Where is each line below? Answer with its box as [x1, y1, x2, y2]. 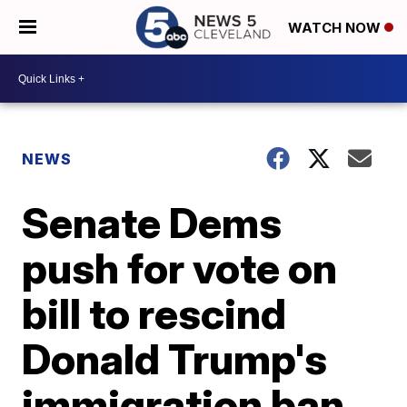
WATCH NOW [288, 19, 384, 37]
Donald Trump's [22, 333, 328, 384]
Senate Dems [22, 197, 283, 248]
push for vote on [22, 243, 338, 293]
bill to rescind [22, 288, 287, 339]
